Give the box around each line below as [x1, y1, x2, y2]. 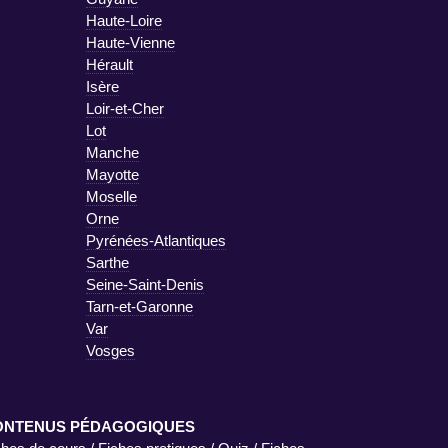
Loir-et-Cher [86, 99, 164, 117]
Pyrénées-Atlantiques [86, 231, 226, 249]
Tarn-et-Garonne [86, 297, 193, 315]
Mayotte [86, 165, 139, 183]
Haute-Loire [86, 11, 162, 29]
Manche [86, 143, 139, 161]
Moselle [86, 187, 137, 205]
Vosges [86, 341, 135, 359]
